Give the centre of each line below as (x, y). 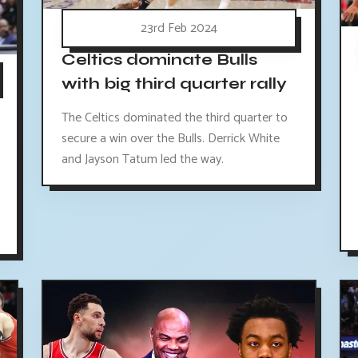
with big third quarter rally (174, 84)
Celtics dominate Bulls (159, 60)
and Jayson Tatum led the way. (142, 160)
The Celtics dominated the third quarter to (174, 118)
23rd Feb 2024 (179, 29)
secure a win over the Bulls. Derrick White (170, 139)
